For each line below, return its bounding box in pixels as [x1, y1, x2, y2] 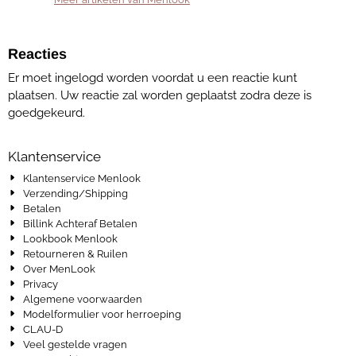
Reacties [8, 46, 67, 62]
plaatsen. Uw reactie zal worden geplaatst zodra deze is [8, 88, 311, 103]
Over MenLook [23, 263, 96, 275]
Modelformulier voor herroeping [23, 308, 182, 320]
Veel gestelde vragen [23, 339, 128, 350]
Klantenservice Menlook [23, 172, 141, 184]
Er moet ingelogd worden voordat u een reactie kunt [8, 71, 297, 85]
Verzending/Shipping [23, 188, 129, 199]
